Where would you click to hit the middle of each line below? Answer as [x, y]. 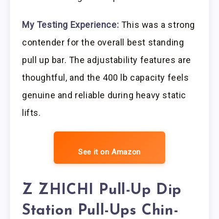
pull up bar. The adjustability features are [107, 60]
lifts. [32, 113]
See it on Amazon [109, 152]
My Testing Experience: [71, 25]
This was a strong [157, 25]
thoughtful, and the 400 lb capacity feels [106, 78]
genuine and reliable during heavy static [104, 95]
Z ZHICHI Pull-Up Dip [102, 191]
